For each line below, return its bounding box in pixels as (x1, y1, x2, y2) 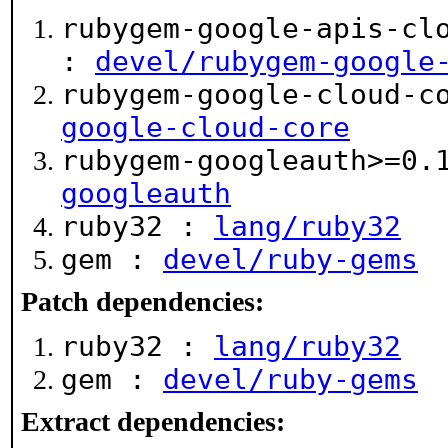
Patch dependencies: (21, 286, 264, 317)
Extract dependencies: (21, 406, 285, 437)
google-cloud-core (61, 111, 350, 144)
